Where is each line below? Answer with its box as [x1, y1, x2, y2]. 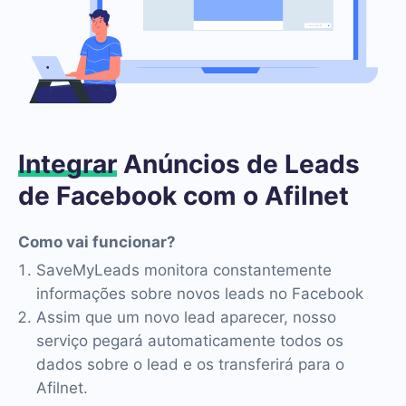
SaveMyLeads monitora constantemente [36, 260, 332, 279]
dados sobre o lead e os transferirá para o [36, 354, 344, 373]
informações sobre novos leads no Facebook [36, 284, 363, 303]
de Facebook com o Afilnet [18, 179, 349, 211]
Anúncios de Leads [117, 148, 360, 179]
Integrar [18, 148, 117, 179]
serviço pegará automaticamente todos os [36, 331, 343, 350]
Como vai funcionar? [18, 232, 176, 251]
